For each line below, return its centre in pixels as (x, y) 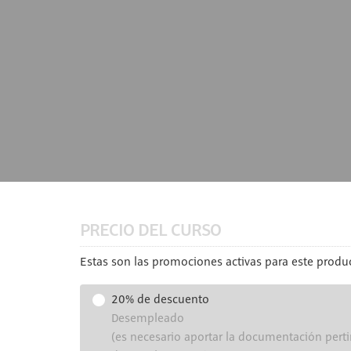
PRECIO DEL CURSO (150, 230)
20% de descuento (160, 300)
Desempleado (148, 319)
